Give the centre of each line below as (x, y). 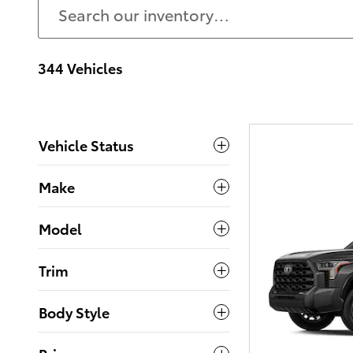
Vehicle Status (86, 145)
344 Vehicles (80, 68)
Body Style (74, 312)
